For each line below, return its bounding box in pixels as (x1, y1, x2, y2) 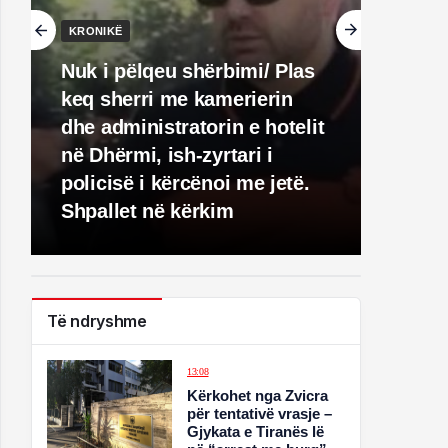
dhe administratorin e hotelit (61, 116, 325, 138)
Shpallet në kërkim (61, 200, 234, 222)
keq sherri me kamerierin (61, 88, 293, 110)
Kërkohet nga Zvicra (187, 387, 329, 404)
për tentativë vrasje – (187, 405, 333, 422)
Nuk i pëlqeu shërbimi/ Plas (61, 60, 315, 82)
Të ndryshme (47, 311, 147, 331)
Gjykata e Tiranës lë (187, 423, 325, 440)
